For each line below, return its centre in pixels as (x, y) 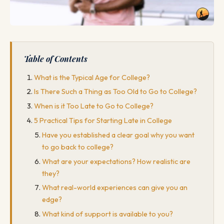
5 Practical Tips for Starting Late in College (103, 121)
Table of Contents (56, 58)
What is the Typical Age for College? (92, 77)
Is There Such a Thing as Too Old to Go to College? (115, 92)
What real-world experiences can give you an (115, 188)
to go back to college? (78, 147)
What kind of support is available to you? (107, 214)
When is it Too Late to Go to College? (94, 106)
